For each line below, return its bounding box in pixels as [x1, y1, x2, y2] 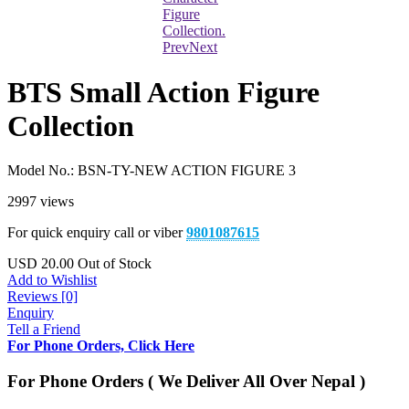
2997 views [7, 194, 74, 210]
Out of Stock [78, 256, 152, 272]
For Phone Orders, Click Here [7, 338, 194, 354]
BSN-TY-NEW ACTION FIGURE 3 [78, 163, 296, 179]
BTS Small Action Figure [7, 75, 320, 109]
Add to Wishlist [7, 272, 97, 288]
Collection [7, 109, 134, 142]
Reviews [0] [7, 288, 78, 305]
